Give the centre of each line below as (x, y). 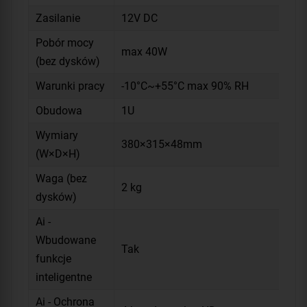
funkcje (53, 258)
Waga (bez (61, 178)
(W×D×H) (58, 153)
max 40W (144, 51)
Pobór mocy (65, 42)
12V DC (139, 18)
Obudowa (59, 110)
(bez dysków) (68, 61)
